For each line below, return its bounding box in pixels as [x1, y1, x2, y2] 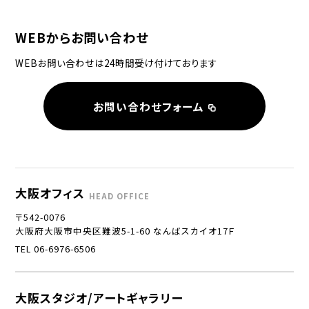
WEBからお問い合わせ [15, 28, 149, 47]
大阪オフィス [15, 184, 86, 202]
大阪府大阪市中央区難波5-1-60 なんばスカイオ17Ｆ [15, 224, 236, 238]
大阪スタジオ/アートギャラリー [15, 288, 183, 306]
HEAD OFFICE [89, 190, 150, 202]
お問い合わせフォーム [92, 98, 204, 114]
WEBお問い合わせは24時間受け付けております [15, 55, 218, 70]
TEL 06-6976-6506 [15, 241, 97, 255]
